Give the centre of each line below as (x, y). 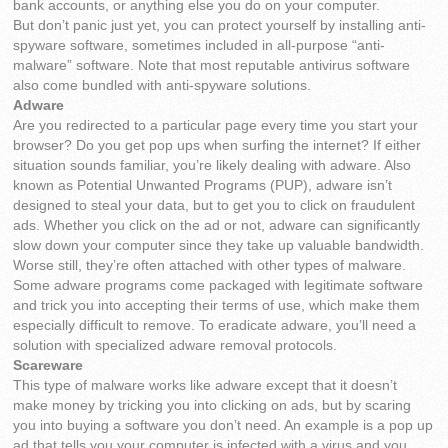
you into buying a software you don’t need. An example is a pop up (223, 426)
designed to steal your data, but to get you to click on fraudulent (214, 206)
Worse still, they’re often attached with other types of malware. (210, 266)
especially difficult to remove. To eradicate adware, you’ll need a (215, 326)
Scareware (48, 366)
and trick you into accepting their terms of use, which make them (217, 306)
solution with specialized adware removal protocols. (175, 346)
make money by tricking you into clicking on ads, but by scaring (212, 406)
